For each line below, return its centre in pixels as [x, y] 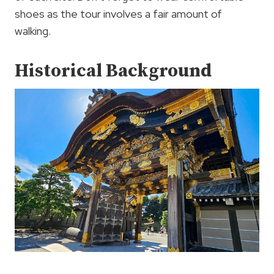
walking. [33, 31]
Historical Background [113, 71]
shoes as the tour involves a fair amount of [118, 14]
